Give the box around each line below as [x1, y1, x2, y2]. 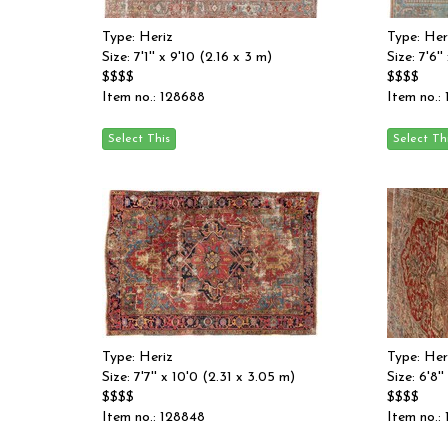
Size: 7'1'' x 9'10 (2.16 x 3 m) [102, 50, 272, 65]
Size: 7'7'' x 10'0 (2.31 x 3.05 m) [102, 370, 295, 385]
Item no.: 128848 [102, 410, 205, 425]
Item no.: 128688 [102, 90, 205, 105]
